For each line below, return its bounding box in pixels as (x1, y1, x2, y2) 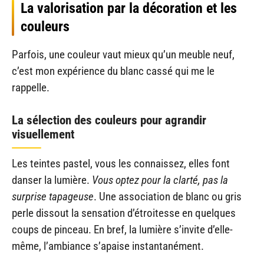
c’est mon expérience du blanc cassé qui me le (12, 64, 214, 78)
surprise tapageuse (12, 189, 94, 203)
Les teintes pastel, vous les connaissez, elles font (12, 156, 230, 170)
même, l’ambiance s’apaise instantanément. (12, 239, 204, 253)
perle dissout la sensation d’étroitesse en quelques (12, 206, 236, 220)
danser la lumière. (12, 173, 92, 187)
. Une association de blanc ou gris (94, 189, 242, 203)
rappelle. (12, 81, 49, 95)
